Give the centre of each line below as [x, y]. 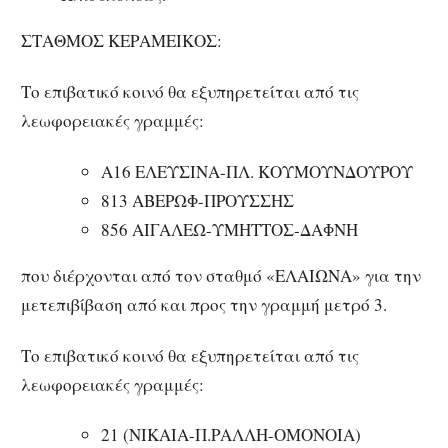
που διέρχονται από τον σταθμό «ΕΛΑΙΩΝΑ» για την [221, 275]
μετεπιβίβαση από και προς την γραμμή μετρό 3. [204, 304]
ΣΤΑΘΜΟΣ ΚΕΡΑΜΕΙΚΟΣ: [121, 41]
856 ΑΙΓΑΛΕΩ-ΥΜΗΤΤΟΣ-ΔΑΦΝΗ [229, 229]
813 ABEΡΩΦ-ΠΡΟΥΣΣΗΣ [197, 200]
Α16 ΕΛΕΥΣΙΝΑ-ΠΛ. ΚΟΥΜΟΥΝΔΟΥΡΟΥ [257, 171]
